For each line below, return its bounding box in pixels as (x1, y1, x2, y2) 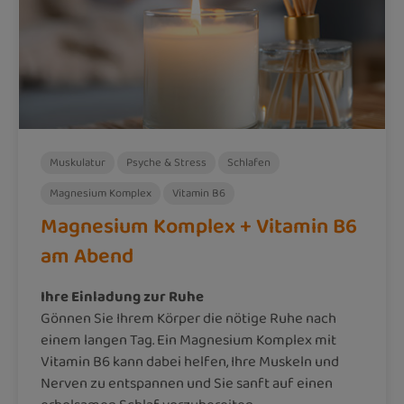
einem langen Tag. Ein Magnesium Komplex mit (41, 328, 336, 352)
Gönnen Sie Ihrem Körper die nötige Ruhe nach (41, 307, 336, 330)
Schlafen (227, 153, 271, 171)
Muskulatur (50, 153, 106, 171)
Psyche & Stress (126, 153, 207, 171)
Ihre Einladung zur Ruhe (41, 285, 204, 308)
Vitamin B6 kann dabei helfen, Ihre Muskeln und (41, 350, 339, 373)
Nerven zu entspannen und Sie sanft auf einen (41, 372, 333, 395)
